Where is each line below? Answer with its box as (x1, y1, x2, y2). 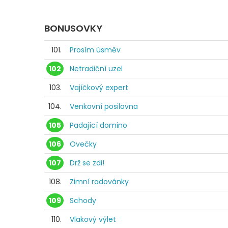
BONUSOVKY (44, 22, 102, 35)
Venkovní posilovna (70, 101, 138, 112)
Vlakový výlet (70, 214, 116, 225)
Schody (70, 195, 96, 206)
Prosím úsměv (70, 45, 121, 55)
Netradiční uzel (70, 64, 123, 74)
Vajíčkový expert (70, 82, 128, 93)
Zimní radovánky (70, 177, 129, 187)
